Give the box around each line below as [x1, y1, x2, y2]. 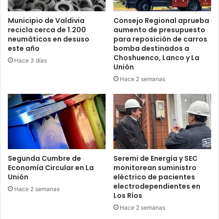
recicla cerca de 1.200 [8, 25, 86, 35]
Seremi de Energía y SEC [113, 153, 197, 163]
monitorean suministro [113, 162, 197, 173]
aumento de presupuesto [113, 25, 205, 35]
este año [8, 44, 40, 54]
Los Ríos [113, 190, 142, 200]
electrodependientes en [113, 181, 200, 191]
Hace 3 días [14, 57, 47, 65]
